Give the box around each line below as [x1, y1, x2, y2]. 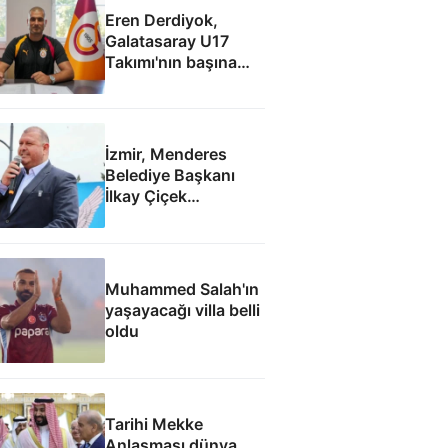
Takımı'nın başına [104, 51, 237, 72]
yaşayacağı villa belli [104, 300, 260, 321]
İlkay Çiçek [104, 186, 187, 207]
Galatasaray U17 [104, 30, 229, 51]
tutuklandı [104, 207, 183, 228]
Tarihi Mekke [104, 414, 203, 435]
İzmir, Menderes [104, 144, 227, 165]
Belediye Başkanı [104, 165, 235, 186]
